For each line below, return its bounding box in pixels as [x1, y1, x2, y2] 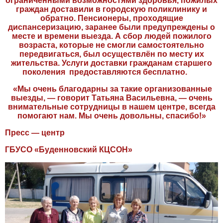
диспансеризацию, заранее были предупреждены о [8, 22, 215, 31]
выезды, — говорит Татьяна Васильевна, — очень [10, 93, 213, 102]
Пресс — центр [5, 128, 65, 137]
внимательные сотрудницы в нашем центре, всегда [7, 102, 216, 111]
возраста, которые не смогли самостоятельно [19, 40, 204, 49]
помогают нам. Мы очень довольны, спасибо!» [17, 111, 206, 120]
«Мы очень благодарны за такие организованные [11, 84, 212, 93]
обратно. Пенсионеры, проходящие [40, 13, 183, 22]
